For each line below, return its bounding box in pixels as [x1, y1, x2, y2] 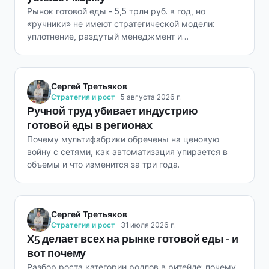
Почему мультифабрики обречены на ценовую [27, 134, 219, 144]
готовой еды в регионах [27, 119, 153, 131]
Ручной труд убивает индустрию [27, 104, 198, 117]
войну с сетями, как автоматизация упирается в [27, 147, 228, 157]
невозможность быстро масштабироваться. [27, 44, 208, 54]
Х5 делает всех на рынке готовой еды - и [27, 232, 238, 245]
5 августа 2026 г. [121, 92, 182, 101]
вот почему [27, 247, 86, 259]
